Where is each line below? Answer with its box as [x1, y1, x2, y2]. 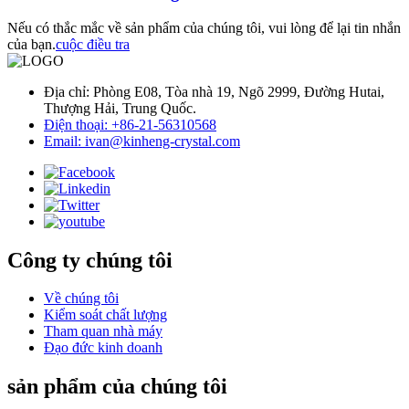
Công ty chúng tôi [7, 247, 173, 272]
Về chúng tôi [44, 290, 119, 307]
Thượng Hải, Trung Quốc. [44, 100, 196, 116]
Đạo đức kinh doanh [44, 340, 163, 356]
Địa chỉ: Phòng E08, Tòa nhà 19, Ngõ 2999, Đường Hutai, [44, 83, 384, 100]
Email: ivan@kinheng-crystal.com [44, 132, 240, 149]
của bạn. [7, 36, 56, 52]
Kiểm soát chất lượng [44, 307, 167, 323]
